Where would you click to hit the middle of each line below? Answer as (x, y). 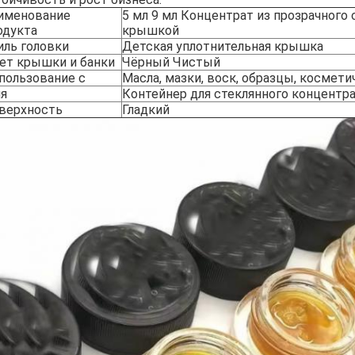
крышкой (151, 31)
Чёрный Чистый (171, 62)
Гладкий (146, 110)
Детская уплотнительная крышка (223, 46)
